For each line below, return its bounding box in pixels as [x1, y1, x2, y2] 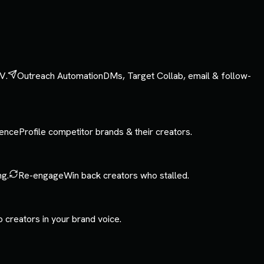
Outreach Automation [17, 70, 103, 82]
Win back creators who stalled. [64, 169, 189, 181]
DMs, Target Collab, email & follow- [103, 70, 251, 82]
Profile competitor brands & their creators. [19, 126, 192, 138]
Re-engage [18, 169, 64, 181]
